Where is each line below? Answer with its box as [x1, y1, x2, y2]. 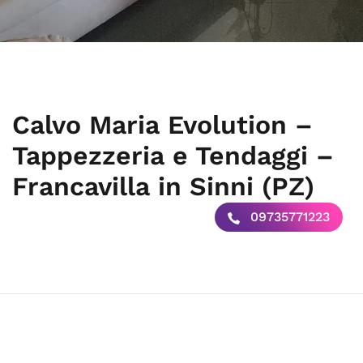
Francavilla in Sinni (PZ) [12, 171, 314, 202]
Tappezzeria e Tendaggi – [12, 140, 334, 171]
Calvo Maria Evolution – [12, 109, 313, 140]
